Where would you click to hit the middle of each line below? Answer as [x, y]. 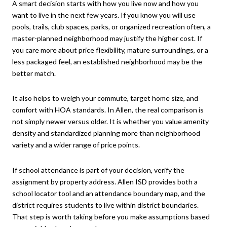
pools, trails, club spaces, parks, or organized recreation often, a [111, 26]
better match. [34, 73]
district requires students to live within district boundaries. [105, 205]
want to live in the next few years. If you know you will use [104, 15]
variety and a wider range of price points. [76, 145]
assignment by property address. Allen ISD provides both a [105, 181]
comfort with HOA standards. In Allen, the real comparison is [108, 110]
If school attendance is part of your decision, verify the [98, 170]
